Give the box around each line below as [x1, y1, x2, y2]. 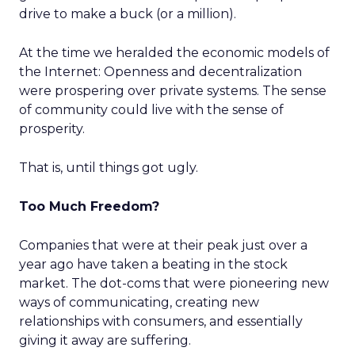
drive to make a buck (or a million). [19, 6, 236, 21]
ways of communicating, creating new [19, 295, 259, 310]
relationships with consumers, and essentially [19, 314, 303, 329]
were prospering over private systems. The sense [19, 83, 326, 98]
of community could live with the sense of [19, 102, 284, 117]
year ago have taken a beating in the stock [19, 257, 288, 272]
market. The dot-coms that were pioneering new [19, 276, 329, 291]
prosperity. [19, 121, 85, 136]
